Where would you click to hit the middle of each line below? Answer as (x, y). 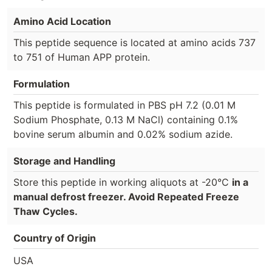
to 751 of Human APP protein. (82, 57)
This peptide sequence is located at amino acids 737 (134, 43)
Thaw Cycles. (46, 212)
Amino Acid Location (62, 22)
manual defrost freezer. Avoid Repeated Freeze (126, 197)
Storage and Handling (64, 161)
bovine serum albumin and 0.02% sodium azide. (123, 134)
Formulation (42, 84)
